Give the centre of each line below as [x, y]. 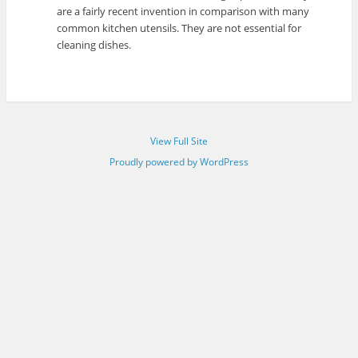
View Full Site [179, 141]
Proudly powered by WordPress [179, 161]
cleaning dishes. [94, 44]
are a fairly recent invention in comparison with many [183, 11]
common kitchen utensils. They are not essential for [179, 28]
